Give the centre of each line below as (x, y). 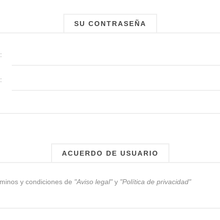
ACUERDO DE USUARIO (110, 153)
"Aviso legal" (93, 181)
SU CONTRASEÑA (110, 23)
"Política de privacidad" (155, 181)
